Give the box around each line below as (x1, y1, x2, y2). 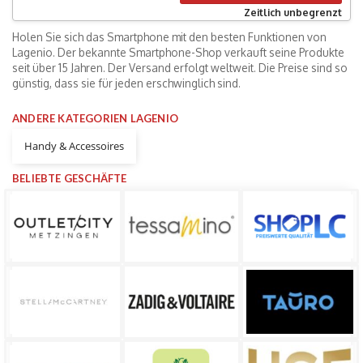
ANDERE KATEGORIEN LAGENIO (12, 112, 178, 126)
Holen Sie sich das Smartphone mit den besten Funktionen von (12, 30, 327, 44)
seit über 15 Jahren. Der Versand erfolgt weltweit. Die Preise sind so (12, 61, 348, 75)
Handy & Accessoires (23, 139, 124, 154)
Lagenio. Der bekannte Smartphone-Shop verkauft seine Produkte (12, 45, 344, 59)
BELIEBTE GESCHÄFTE (12, 172, 127, 186)
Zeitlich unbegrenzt (244, 6, 342, 19)
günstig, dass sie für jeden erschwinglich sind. (12, 76, 241, 90)
